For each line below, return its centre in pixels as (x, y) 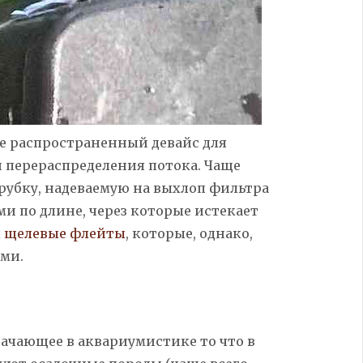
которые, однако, (190, 233)
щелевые (35, 233)
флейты (96, 233)
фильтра (237, 188)
